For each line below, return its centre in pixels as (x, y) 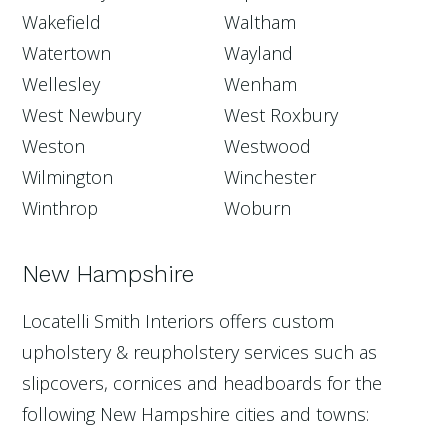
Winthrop (60, 207)
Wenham (260, 83)
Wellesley (61, 83)
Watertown (67, 52)
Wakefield (62, 21)
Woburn (257, 207)
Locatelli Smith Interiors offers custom (178, 320)
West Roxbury (281, 114)
